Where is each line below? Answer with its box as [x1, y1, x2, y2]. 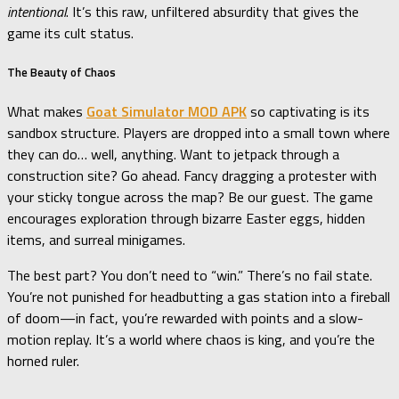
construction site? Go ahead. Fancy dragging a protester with [7, 165, 377, 186]
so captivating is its [247, 101, 370, 122]
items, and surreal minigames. [7, 229, 185, 250]
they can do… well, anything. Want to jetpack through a [7, 143, 339, 165]
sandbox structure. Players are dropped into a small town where [7, 122, 390, 143]
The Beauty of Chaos [7, 62, 116, 81]
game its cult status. [7, 21, 134, 44]
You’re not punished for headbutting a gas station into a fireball [7, 286, 390, 307]
